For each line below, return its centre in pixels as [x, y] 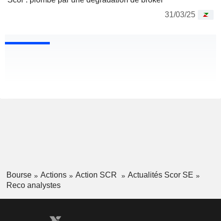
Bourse [19, 175]
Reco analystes [33, 185]
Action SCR [97, 175]
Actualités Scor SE [160, 175]
